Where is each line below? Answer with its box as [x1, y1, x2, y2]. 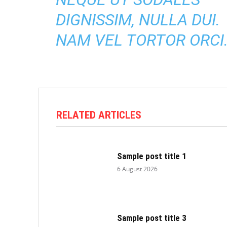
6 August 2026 [117, 164, 158, 173]
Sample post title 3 [117, 212, 187, 223]
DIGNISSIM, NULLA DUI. [56, 10, 220, 29]
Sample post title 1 [117, 150, 187, 161]
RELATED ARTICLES [56, 109, 141, 121]
